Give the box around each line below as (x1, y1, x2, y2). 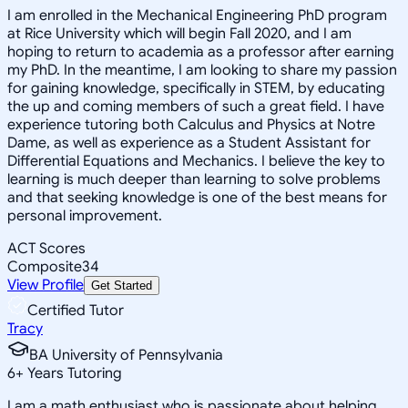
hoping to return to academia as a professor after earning (7, 42, 394, 61)
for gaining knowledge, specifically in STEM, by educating (7, 78, 385, 97)
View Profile (7, 275, 84, 294)
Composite (7, 257, 82, 276)
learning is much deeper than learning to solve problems (7, 169, 381, 189)
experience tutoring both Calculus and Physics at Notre (7, 115, 375, 134)
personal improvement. (7, 206, 162, 225)
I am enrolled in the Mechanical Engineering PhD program (7, 5, 387, 25)
